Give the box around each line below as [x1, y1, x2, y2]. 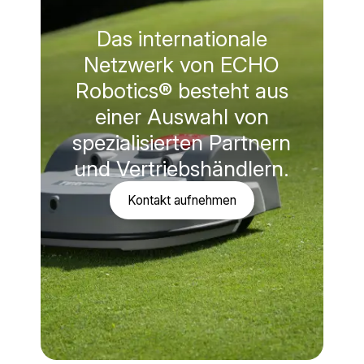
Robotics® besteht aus [75, 76, 288, 103]
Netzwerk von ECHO [84, 50, 280, 77]
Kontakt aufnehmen [135, 192, 236, 208]
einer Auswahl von [94, 102, 269, 129]
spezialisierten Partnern [72, 128, 292, 155]
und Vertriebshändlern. [74, 154, 290, 181]
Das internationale [96, 24, 267, 51]
